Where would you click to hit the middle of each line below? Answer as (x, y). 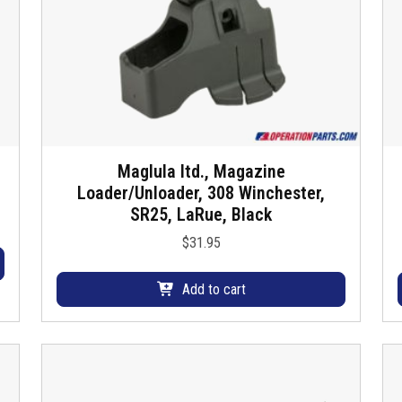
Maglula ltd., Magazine (201, 172)
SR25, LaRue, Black (201, 215)
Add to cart (214, 289)
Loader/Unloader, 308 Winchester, (201, 193)
